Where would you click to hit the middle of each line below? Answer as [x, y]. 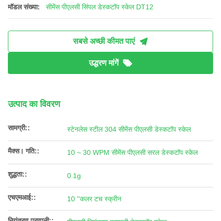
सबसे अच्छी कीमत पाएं [104, 41]
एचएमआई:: [22, 198]
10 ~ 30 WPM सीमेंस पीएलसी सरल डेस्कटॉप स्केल [132, 153]
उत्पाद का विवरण [34, 104]
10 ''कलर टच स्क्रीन [94, 199]
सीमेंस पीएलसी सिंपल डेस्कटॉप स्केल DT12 [100, 7]
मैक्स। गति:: [24, 151]
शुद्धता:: [18, 174]
